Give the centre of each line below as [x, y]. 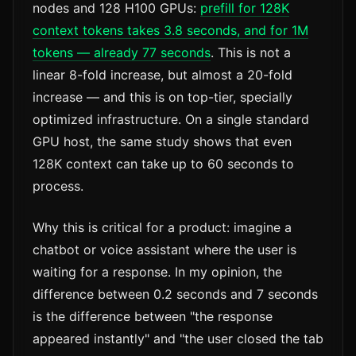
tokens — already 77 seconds [122, 53]
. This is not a [251, 53]
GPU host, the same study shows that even [162, 142]
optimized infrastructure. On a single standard [171, 120]
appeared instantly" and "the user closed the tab [178, 339]
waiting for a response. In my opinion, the [157, 272]
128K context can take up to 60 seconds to [163, 164]
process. [58, 186]
